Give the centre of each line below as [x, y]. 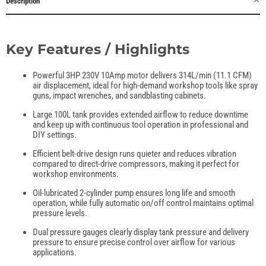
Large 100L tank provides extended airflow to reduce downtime [140, 114]
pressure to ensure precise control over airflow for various [134, 242]
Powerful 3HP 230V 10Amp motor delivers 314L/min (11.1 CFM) [142, 75]
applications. [55, 252]
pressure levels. [60, 213]
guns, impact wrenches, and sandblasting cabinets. [119, 95]
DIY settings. [55, 134]
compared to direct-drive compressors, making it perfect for [136, 164]
